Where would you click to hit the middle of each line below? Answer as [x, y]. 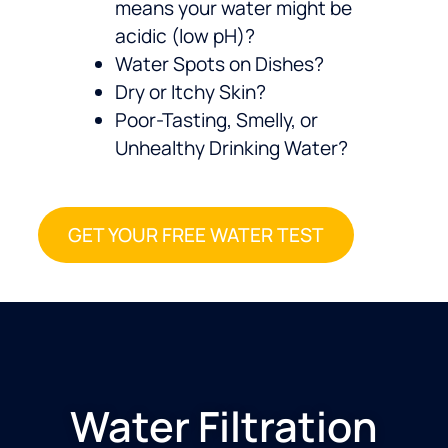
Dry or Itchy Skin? [190, 92]
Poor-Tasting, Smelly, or [216, 120]
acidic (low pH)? [185, 36]
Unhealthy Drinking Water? [231, 148]
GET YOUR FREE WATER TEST [196, 235]
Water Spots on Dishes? [219, 64]
